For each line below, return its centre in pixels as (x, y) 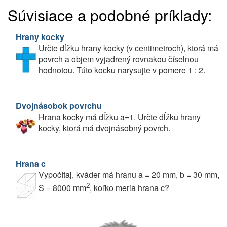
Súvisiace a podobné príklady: (110, 15)
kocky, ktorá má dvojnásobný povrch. (104, 128)
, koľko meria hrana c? (129, 187)
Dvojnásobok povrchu (59, 105)
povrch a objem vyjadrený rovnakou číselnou (119, 59)
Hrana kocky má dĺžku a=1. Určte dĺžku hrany (120, 117)
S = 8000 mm (62, 187)
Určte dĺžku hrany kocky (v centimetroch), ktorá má (128, 48)
